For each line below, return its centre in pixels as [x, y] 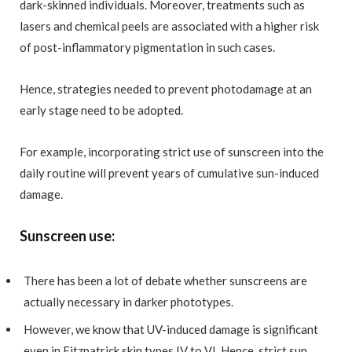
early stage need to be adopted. [103, 110]
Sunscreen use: [67, 236]
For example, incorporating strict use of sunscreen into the [172, 152]
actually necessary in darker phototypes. [130, 302]
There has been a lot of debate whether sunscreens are [165, 281]
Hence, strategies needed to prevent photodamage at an [166, 89]
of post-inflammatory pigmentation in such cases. [148, 48]
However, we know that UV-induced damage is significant [171, 329]
